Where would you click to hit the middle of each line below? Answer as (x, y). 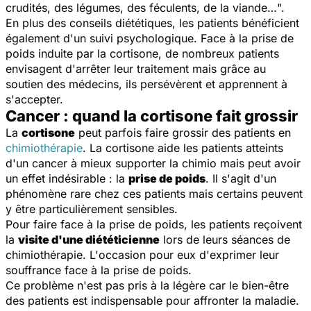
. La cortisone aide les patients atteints (183, 148)
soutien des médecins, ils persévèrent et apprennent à (146, 84)
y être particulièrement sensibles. (92, 209)
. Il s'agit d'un (241, 178)
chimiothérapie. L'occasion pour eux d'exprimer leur (142, 254)
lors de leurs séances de (225, 239)
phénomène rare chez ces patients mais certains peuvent (154, 193)
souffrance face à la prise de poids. (99, 270)
